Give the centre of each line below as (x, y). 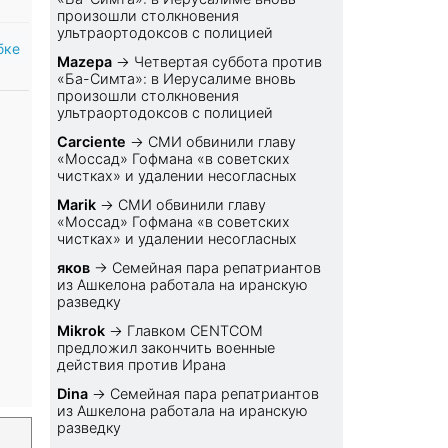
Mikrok (81, 331)
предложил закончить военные (166, 348)
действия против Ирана (142, 365)
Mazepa (85, 62)
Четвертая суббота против (228, 62)
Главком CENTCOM (195, 331)
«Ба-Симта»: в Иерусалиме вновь (177, 79)
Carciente (92, 142)
